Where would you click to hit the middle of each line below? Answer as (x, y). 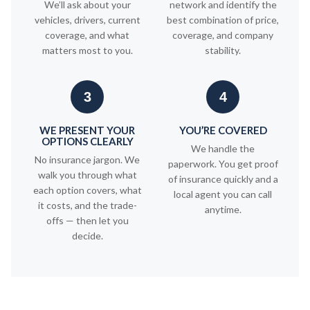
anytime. (223, 209)
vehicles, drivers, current (87, 20)
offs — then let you (87, 220)
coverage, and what (87, 35)
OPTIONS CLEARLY (87, 141)
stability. (223, 50)
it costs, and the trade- (87, 205)
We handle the (223, 148)
